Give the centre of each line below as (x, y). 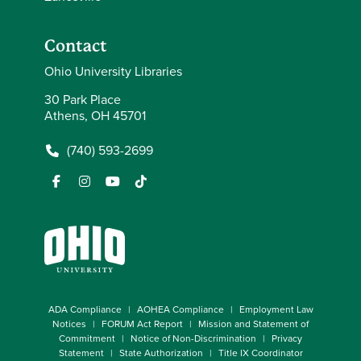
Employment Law (276, 309)
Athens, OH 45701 (95, 116)
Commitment (87, 338)
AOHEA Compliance (180, 309)
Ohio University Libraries (113, 71)
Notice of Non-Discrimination (193, 338)
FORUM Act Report (142, 324)
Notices (69, 324)
